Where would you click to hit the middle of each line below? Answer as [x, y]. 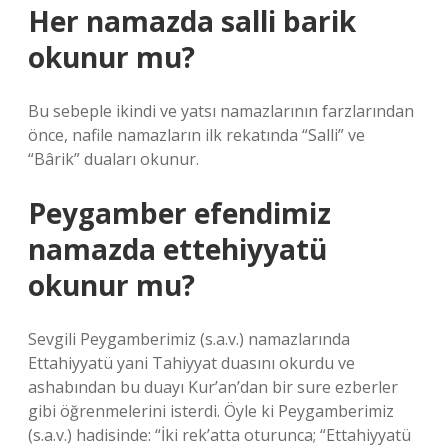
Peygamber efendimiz [179, 213]
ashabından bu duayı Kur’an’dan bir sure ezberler [213, 387]
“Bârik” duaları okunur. [113, 159]
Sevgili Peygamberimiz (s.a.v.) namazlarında [189, 339]
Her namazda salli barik [192, 21]
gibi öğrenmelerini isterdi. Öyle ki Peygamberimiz [211, 411]
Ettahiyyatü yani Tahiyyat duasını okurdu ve [191, 363]
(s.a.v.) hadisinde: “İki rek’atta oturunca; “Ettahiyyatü [219, 435]
